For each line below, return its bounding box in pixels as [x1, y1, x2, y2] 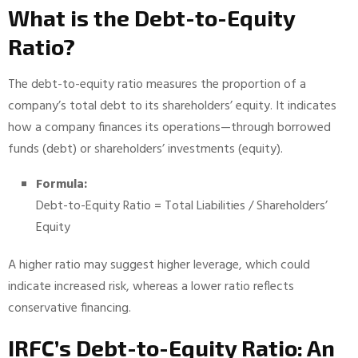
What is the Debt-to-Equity [8, 4, 295, 31]
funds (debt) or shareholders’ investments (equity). [8, 139, 283, 160]
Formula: [36, 174, 87, 195]
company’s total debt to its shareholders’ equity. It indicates [8, 96, 336, 117]
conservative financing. [8, 298, 131, 319]
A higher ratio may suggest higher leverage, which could [8, 255, 310, 276]
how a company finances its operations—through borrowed [8, 117, 331, 138]
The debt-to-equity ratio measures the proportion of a [8, 74, 306, 95]
